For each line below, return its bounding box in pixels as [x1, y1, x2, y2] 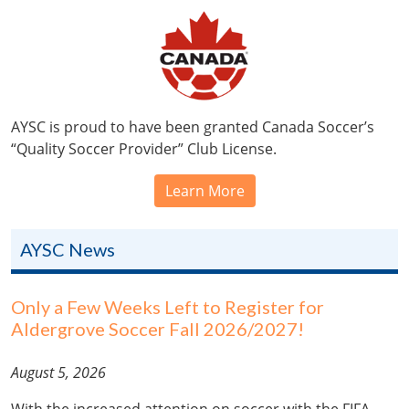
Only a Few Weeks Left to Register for [11, 295, 324, 318]
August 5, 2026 [11, 362, 106, 383]
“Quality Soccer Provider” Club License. [11, 138, 277, 159]
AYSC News [20, 237, 115, 260]
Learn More [164, 180, 245, 201]
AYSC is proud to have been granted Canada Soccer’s [11, 116, 374, 137]
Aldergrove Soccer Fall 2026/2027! [11, 317, 304, 340]
